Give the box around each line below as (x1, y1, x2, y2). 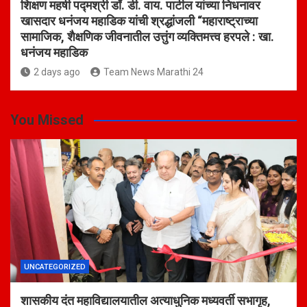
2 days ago (34, 66, 80, 78)
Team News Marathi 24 (103, 66, 204, 78)
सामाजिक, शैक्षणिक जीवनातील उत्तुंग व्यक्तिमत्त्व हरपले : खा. (21, 29, 274, 45)
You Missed (10, 112, 84, 129)
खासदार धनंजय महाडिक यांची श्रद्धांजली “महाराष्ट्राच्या (21, 14, 258, 29)
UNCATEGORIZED (24, 262, 86, 272)
